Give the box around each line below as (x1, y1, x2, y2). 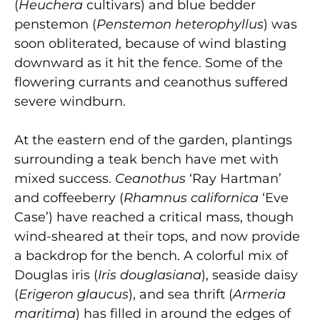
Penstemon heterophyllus (96, 16, 264, 33)
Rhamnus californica (124, 190, 262, 206)
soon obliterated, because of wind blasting (14, 36, 286, 52)
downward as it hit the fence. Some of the (14, 55, 283, 71)
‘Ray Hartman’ (189, 171, 281, 187)
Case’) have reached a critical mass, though (14, 209, 294, 226)
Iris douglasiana (98, 267, 201, 284)
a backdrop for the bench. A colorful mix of (14, 248, 288, 264)
